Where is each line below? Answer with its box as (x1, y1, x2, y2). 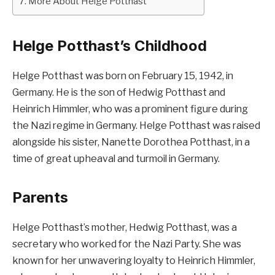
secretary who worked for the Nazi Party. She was (12, 238, 241, 250)
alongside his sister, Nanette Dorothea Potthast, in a (12, 136, 250, 148)
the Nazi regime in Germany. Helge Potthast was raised (12, 119, 260, 131)
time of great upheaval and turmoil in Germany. (12, 152, 220, 165)
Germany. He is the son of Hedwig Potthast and (12, 86, 225, 98)
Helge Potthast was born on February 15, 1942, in (12, 69, 233, 82)
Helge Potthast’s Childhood (12, 36, 207, 55)
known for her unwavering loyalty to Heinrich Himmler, (12, 255, 255, 267)
